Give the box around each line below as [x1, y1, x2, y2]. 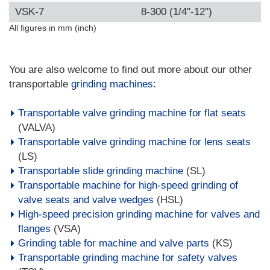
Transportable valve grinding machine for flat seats [18, 107, 246, 119]
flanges [18, 223, 51, 234]
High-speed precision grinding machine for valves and [18, 209, 260, 220]
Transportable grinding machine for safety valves [18, 252, 237, 263]
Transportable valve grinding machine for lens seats [18, 136, 251, 148]
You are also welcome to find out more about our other [9, 64, 252, 75]
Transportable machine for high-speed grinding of [18, 180, 238, 191]
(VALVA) [18, 122, 55, 133]
